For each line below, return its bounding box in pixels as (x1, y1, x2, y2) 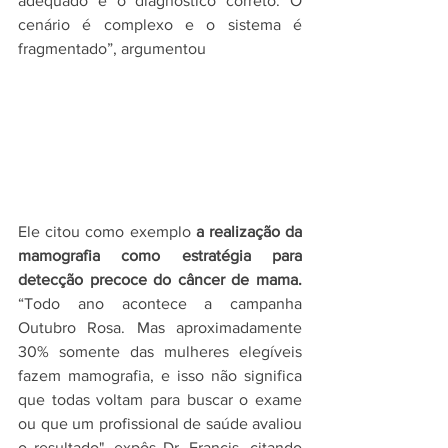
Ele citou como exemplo (18, 222, 196, 240)
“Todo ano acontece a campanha (18, 294, 302, 312)
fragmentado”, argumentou (18, 40, 206, 58)
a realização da (195, 222, 303, 240)
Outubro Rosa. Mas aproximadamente (18, 318, 302, 336)
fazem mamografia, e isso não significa (18, 366, 302, 384)
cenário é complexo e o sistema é (18, 16, 302, 34)
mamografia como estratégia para (18, 246, 302, 264)
